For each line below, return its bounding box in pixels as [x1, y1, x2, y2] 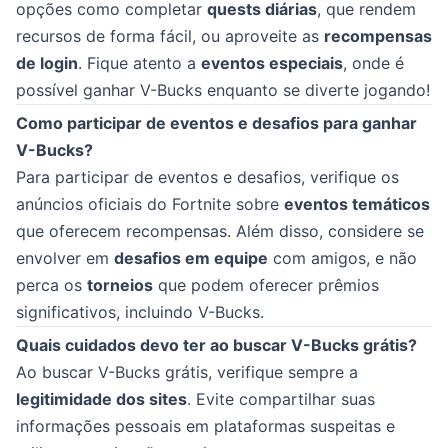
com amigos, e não [268, 247, 417, 268]
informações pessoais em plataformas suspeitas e [16, 415, 395, 436]
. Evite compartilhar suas [187, 388, 375, 409]
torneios [87, 274, 153, 295]
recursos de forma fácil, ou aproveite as [16, 25, 324, 46]
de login [16, 52, 78, 73]
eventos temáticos [284, 193, 430, 214]
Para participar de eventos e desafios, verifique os [16, 166, 399, 187]
